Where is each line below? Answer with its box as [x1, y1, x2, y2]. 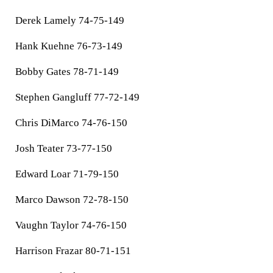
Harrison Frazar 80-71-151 [15, 245, 131, 257]
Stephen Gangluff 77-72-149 [15, 91, 140, 103]
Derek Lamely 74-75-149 [15, 15, 124, 26]
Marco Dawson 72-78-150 [15, 194, 129, 205]
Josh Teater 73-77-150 [15, 143, 112, 154]
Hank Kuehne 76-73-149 [15, 40, 122, 52]
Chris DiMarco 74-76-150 [15, 117, 127, 129]
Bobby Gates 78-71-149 [15, 66, 119, 77]
